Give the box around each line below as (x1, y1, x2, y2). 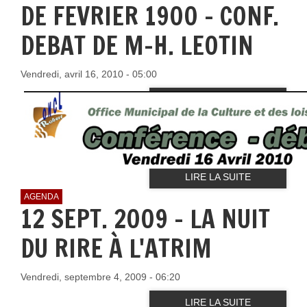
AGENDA (24, 191, 59, 201)
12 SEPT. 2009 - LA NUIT (21, 201, 270, 236)
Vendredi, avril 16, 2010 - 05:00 (21, 68, 157, 79)
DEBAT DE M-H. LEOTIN (21, 27, 254, 63)
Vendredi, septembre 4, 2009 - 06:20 (21, 271, 180, 282)
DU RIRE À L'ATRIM (21, 230, 212, 266)
